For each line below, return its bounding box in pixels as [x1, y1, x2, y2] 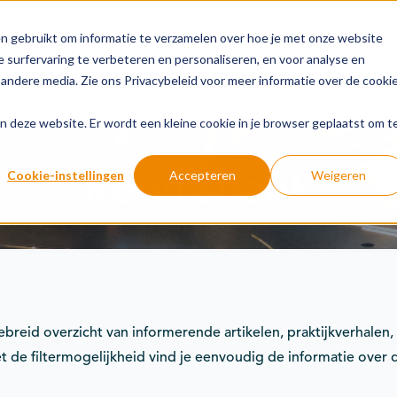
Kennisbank [83, 161, 314, 214]
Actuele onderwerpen [116, 74, 276, 93]
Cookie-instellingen [7, 167, 125, 183]
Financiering [304, 74, 394, 93]
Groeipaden [14, 74, 102, 93]
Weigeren [311, 167, 367, 183]
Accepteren [168, 167, 236, 183]
